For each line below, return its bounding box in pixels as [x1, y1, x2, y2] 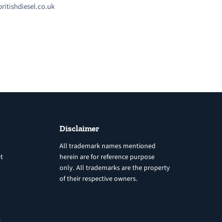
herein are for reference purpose [59, 152, 155, 162]
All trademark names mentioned [59, 141, 156, 151]
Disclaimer [59, 123, 99, 133]
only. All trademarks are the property [59, 163, 170, 173]
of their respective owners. [59, 173, 138, 184]
